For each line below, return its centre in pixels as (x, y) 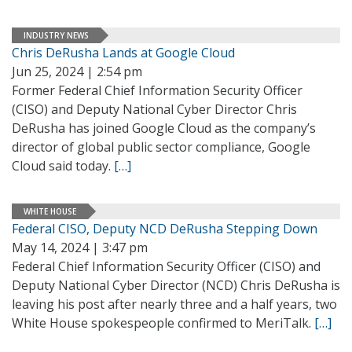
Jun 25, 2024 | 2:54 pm (77, 71)
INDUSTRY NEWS (56, 35)
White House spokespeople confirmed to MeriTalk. (163, 323)
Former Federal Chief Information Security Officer (157, 90)
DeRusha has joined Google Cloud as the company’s (164, 128)
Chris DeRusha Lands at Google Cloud (123, 53)
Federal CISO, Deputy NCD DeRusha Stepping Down (165, 229)
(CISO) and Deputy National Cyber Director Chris (154, 109)
